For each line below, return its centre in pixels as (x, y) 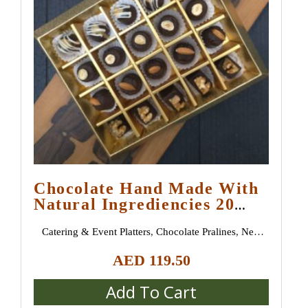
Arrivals (152, 250)
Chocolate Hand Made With (146, 189)
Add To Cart (152, 292)
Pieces (59, 220)
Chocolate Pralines (196, 232)
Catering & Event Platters (96, 232)
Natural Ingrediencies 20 (134, 205)
